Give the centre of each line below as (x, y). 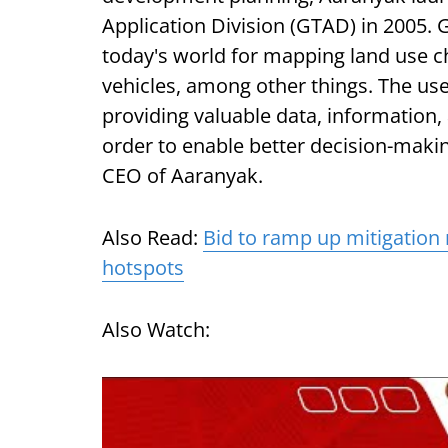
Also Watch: (156, 329)
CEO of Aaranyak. (182, 175)
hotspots (143, 267)
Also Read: (152, 237)
